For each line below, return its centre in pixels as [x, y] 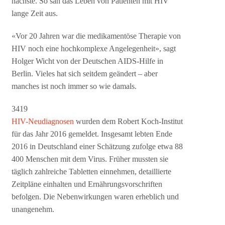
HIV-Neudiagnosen [43, 122]
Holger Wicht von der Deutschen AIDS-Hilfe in [88, 61]
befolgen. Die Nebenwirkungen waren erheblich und [95, 197]
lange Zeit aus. [35, 14]
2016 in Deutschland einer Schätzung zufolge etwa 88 [97, 147]
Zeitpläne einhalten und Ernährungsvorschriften [87, 184]
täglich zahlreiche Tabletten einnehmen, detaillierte [92, 172]
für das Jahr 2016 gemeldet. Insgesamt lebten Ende [92, 134]
